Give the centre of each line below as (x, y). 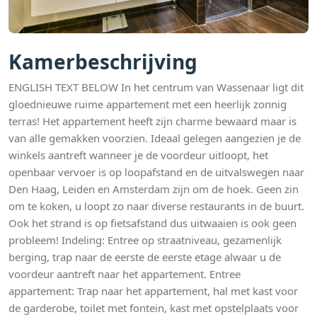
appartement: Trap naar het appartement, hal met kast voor (153, 290)
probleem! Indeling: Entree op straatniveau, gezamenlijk (145, 240)
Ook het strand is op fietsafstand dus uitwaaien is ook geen (152, 223)
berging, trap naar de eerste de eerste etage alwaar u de (145, 257)
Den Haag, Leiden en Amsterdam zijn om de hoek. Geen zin (154, 189)
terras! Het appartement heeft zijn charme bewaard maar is (152, 121)
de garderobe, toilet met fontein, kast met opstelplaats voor (154, 307)
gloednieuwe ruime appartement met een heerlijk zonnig (148, 104)
